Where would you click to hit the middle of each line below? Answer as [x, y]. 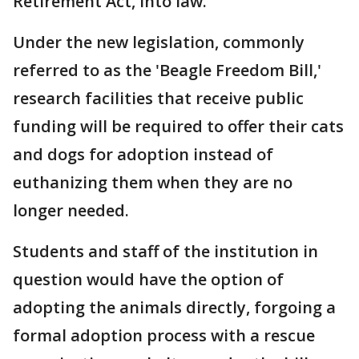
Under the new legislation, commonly [159, 42]
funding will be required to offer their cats [178, 127]
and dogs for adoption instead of [143, 155]
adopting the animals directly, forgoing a [174, 308]
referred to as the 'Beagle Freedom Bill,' [167, 71]
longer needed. [71, 211]
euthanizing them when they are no [153, 183]
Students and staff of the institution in [165, 252]
